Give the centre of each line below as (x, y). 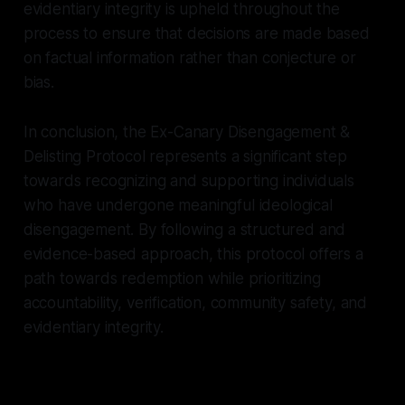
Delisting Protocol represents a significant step (185, 156)
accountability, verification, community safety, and (195, 302)
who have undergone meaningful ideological (178, 205)
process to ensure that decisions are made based (196, 33)
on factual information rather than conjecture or (189, 57)
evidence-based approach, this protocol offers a (193, 254)
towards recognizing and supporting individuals (188, 180)
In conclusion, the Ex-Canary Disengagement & (187, 132)
